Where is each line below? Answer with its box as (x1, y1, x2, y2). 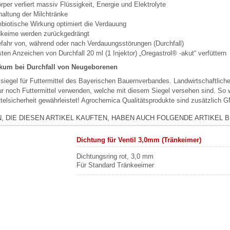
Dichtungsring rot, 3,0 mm (76, 152, 154, 160)
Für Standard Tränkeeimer (76, 161, 155, 169)
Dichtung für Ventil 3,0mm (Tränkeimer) (76, 136, 202, 144)
